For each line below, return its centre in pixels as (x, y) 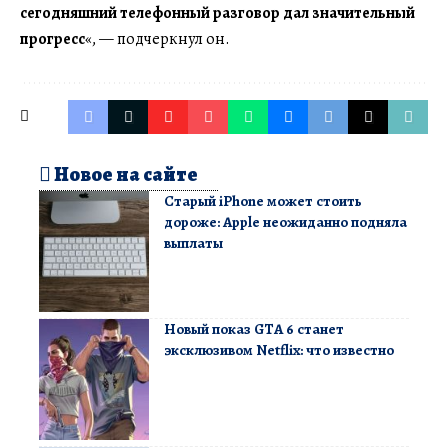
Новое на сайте (124, 174)
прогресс (52, 38)
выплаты (193, 242)
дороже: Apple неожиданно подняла (285, 221)
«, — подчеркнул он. (157, 38)
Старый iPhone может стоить (263, 200)
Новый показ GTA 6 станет (254, 328)
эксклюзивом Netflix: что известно (279, 349)
